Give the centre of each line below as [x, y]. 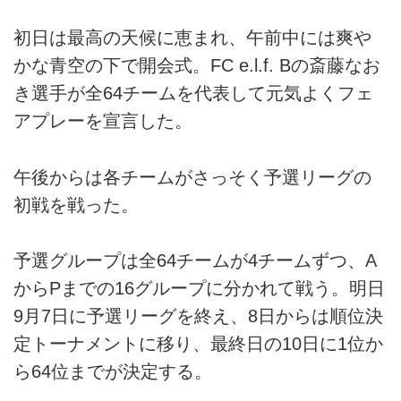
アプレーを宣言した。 [103, 121]
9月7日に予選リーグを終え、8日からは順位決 [198, 316]
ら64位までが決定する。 [113, 372]
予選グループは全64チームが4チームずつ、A [195, 261]
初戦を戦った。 [76, 205]
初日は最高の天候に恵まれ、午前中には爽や [192, 38]
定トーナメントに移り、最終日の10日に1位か [198, 344]
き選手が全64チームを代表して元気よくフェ [193, 94]
